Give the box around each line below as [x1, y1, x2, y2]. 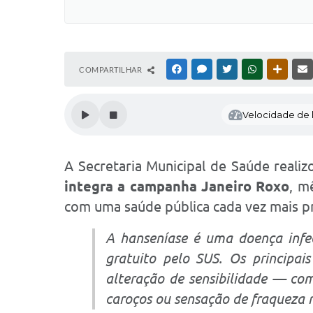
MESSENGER [209, 65, 253, 73]
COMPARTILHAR [79, 65, 144, 74]
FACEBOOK [184, 65, 224, 73]
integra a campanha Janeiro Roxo [64, 178, 290, 194]
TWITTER [234, 65, 267, 73]
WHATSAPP [259, 65, 300, 73]
